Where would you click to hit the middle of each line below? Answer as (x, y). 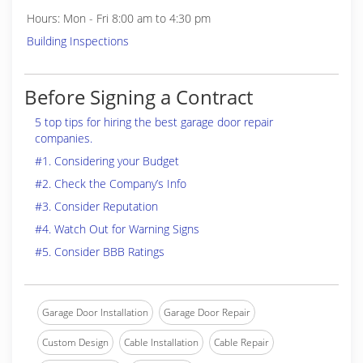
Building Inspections (78, 41)
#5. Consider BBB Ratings (100, 252)
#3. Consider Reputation (96, 206)
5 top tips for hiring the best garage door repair (154, 122)
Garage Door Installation (95, 312)
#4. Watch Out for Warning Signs (117, 229)
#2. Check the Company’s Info (111, 184)
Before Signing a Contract (139, 97)
